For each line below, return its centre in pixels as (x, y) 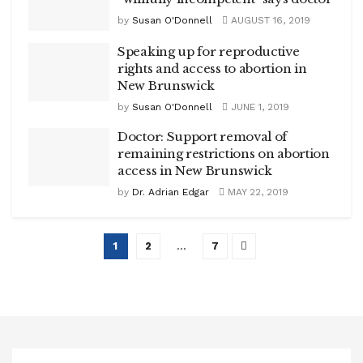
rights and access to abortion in (212, 68)
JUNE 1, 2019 (258, 107)
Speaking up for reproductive (209, 51)
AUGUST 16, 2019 (269, 20)
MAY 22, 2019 (256, 192)
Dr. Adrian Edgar (171, 192)
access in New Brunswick (195, 171)
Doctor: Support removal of (203, 137)
